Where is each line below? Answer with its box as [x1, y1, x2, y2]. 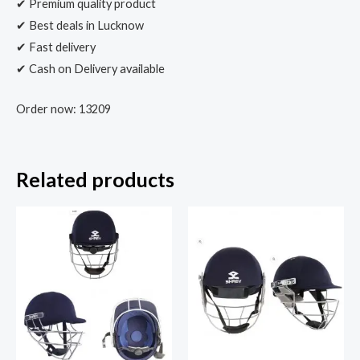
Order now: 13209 [16, 101, 111, 116]
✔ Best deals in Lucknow [16, 18, 144, 32]
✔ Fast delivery [16, 39, 96, 54]
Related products [16, 167, 174, 192]
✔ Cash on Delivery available [16, 61, 165, 76]
